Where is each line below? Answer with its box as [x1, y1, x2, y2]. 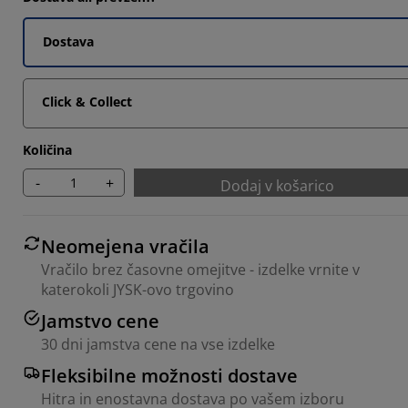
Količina [23, 141, 72, 158]
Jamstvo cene [41, 309, 159, 333]
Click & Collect [42, 93, 132, 110]
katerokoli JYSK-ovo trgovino [41, 280, 234, 300]
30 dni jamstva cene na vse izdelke [41, 334, 275, 354]
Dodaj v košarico [219, 176, 334, 196]
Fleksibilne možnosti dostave [41, 363, 298, 388]
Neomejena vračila [41, 234, 209, 259]
